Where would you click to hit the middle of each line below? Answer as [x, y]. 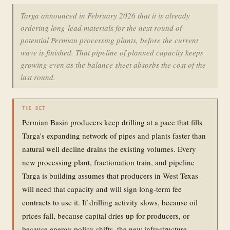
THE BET [34, 109]
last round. [38, 77]
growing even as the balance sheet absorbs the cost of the [113, 64]
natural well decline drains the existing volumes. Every [109, 149]
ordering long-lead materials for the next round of [101, 27]
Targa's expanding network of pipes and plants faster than [114, 135]
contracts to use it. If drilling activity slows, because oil [110, 202]
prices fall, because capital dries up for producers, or [106, 215]
